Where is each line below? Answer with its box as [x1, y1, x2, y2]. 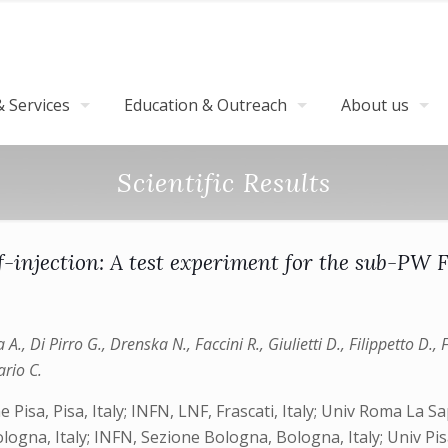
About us [341, 94, 409, 116]
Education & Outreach [124, 94, 287, 116]
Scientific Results [117, 166, 331, 199]
